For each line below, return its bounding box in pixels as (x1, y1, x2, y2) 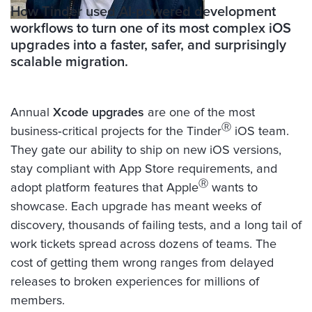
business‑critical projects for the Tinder (10, 125, 221, 138)
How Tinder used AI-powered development (10, 4, 276, 19)
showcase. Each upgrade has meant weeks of (10, 200, 261, 213)
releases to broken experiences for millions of (10, 275, 259, 288)
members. (10, 294, 65, 307)
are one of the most (144, 106, 255, 119)
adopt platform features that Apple (10, 181, 198, 194)
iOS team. (231, 125, 289, 138)
